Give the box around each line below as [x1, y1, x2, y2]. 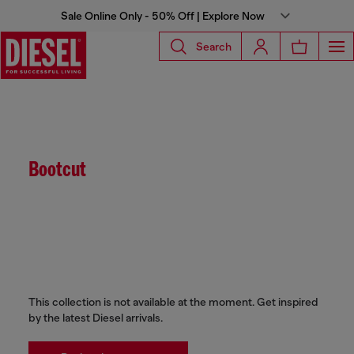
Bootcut [28, 160, 86, 182]
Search [196, 40, 232, 53]
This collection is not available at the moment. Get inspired [28, 296, 318, 308]
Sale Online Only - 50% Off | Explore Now [61, 9, 265, 22]
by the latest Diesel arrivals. [28, 311, 163, 324]
